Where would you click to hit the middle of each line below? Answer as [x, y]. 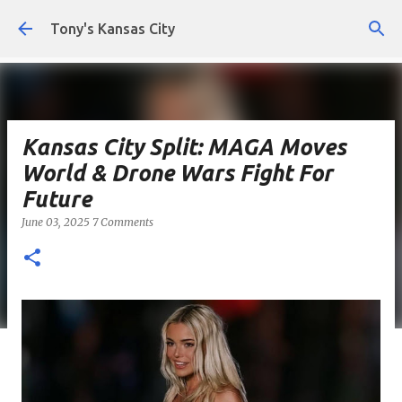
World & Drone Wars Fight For [177, 173]
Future [57, 199]
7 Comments [123, 222]
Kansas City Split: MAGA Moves [184, 147]
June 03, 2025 [57, 222]
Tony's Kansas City [113, 29]
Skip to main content [201, 22]
